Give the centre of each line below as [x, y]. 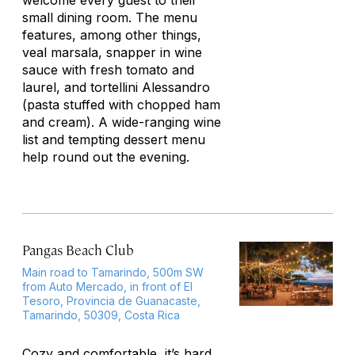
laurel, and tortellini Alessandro [116, 87]
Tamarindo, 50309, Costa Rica [101, 315]
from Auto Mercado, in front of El [107, 286]
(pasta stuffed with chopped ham [121, 105]
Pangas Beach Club [78, 250]
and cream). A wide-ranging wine [122, 122]
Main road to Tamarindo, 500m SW [113, 272]
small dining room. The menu [110, 17]
